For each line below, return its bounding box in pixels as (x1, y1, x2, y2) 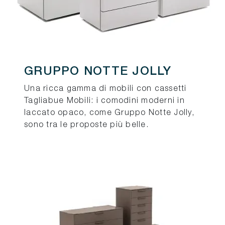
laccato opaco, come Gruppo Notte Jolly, (24, 109, 194, 117)
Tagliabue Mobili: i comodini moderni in (24, 97, 185, 105)
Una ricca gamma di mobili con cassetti (24, 85, 187, 93)
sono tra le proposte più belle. (24, 122, 149, 129)
